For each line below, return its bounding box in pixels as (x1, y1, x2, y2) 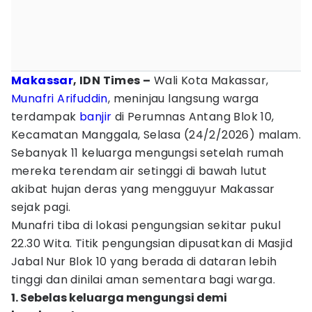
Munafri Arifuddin (11, 91, 108, 107)
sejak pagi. (11, 199, 71, 215)
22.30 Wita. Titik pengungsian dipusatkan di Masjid (11, 235, 292, 251)
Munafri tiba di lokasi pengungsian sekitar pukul (11, 217, 281, 233)
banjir (79, 109, 112, 125)
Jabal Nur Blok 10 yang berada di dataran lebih (11, 253, 277, 270)
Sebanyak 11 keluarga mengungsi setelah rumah (11, 145, 284, 161)
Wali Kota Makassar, (150, 72, 269, 88)
